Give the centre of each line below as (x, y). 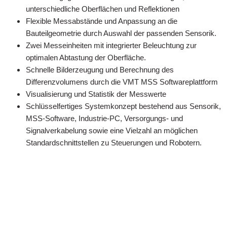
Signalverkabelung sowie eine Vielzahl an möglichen (112, 131)
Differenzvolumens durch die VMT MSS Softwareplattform (122, 82)
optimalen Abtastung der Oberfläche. (86, 58)
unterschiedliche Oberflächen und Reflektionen (103, 9)
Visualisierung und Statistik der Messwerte (96, 94)
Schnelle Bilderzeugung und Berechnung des (100, 70)
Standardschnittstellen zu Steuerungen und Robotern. (114, 143)
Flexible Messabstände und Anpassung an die (102, 21)
